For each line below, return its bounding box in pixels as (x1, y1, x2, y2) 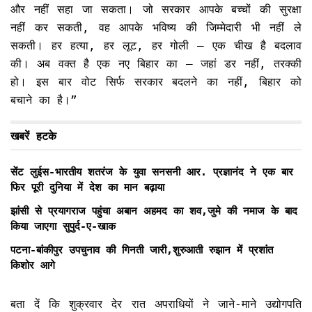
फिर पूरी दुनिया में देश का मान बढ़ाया (10, 181, 164, 194)
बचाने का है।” (10, 93, 77, 107)
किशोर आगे (10, 259, 55, 272)
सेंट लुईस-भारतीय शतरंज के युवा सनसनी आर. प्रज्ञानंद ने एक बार (10, 166, 293, 179)
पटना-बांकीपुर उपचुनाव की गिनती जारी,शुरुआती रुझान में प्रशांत (10, 244, 273, 257)
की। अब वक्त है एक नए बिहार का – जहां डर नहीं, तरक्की (10, 57, 302, 71)
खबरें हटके (10, 130, 56, 143)
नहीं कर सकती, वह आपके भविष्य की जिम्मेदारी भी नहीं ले (10, 21, 302, 35)
